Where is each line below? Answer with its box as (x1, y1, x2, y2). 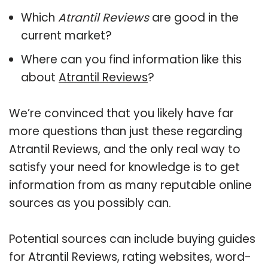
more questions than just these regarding (9, 123, 242, 139)
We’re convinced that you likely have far (9, 105, 234, 121)
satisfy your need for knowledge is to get (9, 159, 240, 175)
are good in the (149, 9, 239, 26)
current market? (21, 27, 112, 44)
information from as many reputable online (9, 176, 252, 193)
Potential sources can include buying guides (9, 230, 255, 247)
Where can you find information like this (21, 51, 242, 68)
